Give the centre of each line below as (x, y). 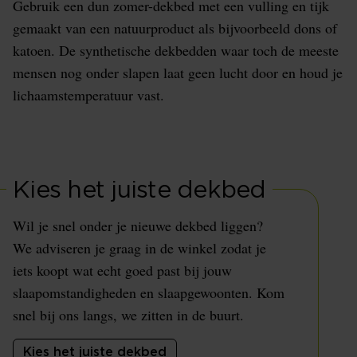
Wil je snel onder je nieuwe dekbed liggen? (138, 226)
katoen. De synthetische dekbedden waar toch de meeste (176, 50)
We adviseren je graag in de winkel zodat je (139, 248)
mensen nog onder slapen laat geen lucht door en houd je (178, 73)
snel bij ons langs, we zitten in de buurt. (128, 315)
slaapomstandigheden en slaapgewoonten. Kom (149, 292)
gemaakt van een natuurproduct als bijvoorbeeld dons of (175, 28)
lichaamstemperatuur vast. (91, 95)
